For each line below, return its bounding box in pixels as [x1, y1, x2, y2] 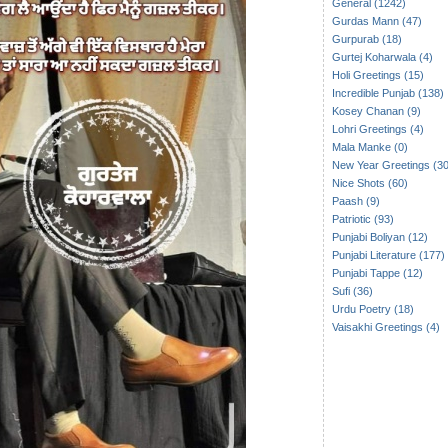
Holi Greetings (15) [331, 69, 424, 81]
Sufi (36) [331, 285, 373, 297]
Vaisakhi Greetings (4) [331, 321, 440, 333]
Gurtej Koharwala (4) [331, 51, 433, 63]
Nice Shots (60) [331, 177, 408, 189]
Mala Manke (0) [331, 141, 408, 153]
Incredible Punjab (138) [331, 87, 444, 99]
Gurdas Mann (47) [331, 15, 422, 27]
